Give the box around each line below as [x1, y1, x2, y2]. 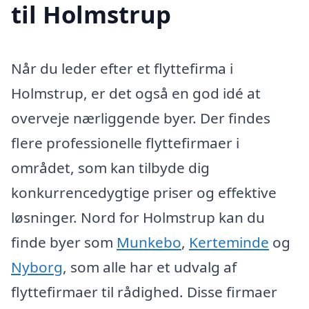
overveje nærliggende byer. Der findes [11, 108, 270, 128]
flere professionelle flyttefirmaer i [11, 132, 239, 152]
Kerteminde [189, 232, 269, 252]
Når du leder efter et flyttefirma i [11, 58, 233, 78]
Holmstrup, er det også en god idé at [11, 83, 261, 103]
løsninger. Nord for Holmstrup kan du [11, 207, 265, 227]
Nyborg [11, 257, 63, 277]
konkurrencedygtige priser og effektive [11, 182, 277, 202]
